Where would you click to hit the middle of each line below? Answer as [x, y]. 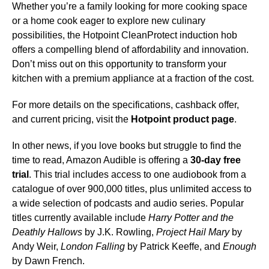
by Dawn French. [48, 261]
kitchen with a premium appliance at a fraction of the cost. [133, 79]
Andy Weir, [36, 247]
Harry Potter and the [191, 218]
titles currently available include [80, 218]
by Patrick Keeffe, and [174, 247]
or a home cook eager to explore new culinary [109, 21]
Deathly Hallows [47, 232]
